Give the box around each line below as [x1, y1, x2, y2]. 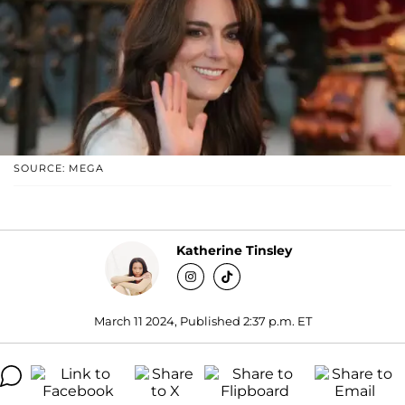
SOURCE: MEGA [14, 161, 104, 174]
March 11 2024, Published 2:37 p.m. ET [93, 313, 312, 328]
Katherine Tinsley [175, 242, 292, 259]
